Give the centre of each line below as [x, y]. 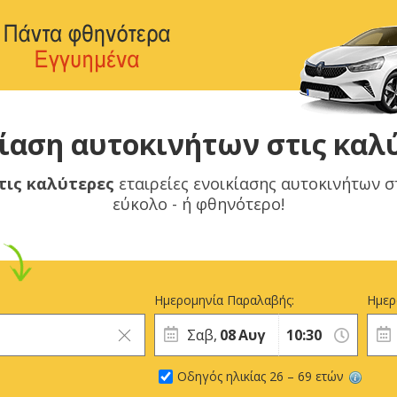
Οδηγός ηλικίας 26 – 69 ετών [261, 376]
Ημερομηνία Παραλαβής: [224, 300]
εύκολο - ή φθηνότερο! [198, 204]
